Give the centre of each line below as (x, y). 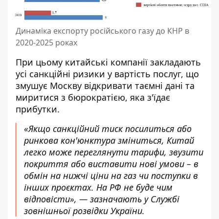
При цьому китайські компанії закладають (108, 62)
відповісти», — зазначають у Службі (102, 199)
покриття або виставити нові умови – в (111, 164)
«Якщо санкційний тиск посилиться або (108, 128)
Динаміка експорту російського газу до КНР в (102, 31)
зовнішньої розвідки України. (84, 210)
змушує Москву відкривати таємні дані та (105, 85)
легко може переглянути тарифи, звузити (114, 152)
